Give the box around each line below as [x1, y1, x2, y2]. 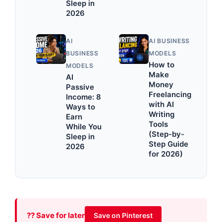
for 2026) [149, 150, 183, 159]
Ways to [66, 103, 95, 112]
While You [66, 122, 102, 132]
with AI [149, 100, 174, 110]
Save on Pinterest [94, 211, 153, 220]
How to [149, 60, 174, 70]
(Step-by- [149, 130, 184, 139]
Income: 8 [66, 93, 101, 102]
